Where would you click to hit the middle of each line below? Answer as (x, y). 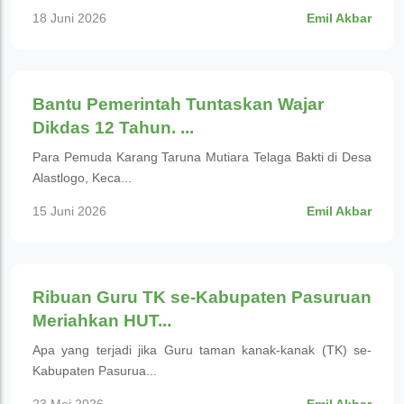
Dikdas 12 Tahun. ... (113, 128)
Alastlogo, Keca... (82, 178)
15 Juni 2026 (69, 211)
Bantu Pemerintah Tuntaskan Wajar (178, 104)
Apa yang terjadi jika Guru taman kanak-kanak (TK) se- (202, 350)
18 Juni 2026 (69, 18)
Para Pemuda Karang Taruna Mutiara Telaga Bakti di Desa (202, 157)
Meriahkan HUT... (102, 321)
